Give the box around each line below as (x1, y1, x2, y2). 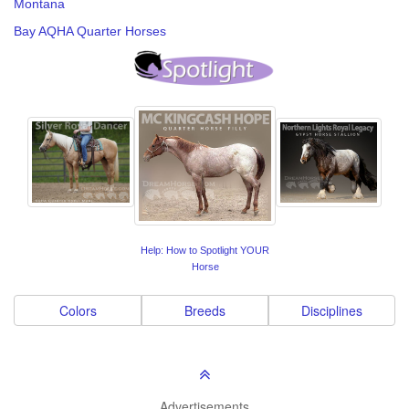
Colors (58, 301, 97, 320)
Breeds (184, 301, 225, 320)
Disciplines (301, 301, 362, 320)
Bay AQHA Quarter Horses (14, 24, 166, 39)
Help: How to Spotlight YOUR (141, 244, 269, 256)
